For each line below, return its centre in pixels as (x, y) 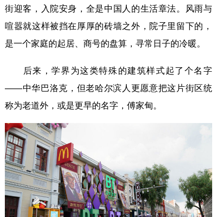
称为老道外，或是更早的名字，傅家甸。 (83, 104)
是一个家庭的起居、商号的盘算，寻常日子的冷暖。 (105, 42)
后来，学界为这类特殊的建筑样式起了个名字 (108, 70)
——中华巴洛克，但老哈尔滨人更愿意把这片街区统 (108, 87)
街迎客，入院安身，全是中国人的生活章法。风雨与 (108, 8)
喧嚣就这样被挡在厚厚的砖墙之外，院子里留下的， (108, 25)
